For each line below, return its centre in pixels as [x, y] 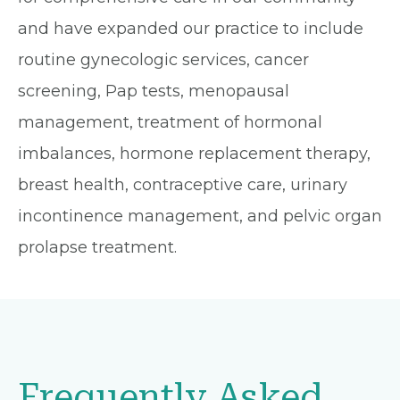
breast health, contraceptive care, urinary [183, 185]
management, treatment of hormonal [170, 122]
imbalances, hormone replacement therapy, [194, 154]
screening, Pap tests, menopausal [154, 91]
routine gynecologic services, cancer [163, 60]
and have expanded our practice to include [191, 29]
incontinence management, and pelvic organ [200, 216]
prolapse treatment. [97, 247]
